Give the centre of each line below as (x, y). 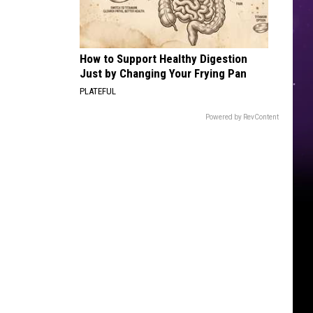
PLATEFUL (98, 91)
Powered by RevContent (242, 117)
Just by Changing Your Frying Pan (163, 73)
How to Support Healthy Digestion (163, 59)
